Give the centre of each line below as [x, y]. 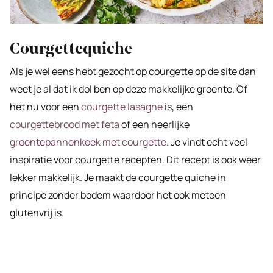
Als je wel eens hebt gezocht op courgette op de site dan [133, 71]
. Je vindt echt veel [207, 142]
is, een [178, 106]
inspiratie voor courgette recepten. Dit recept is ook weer [135, 159]
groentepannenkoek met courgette [88, 142]
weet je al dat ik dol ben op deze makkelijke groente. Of [129, 89]
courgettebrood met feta [65, 124]
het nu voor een [45, 106]
